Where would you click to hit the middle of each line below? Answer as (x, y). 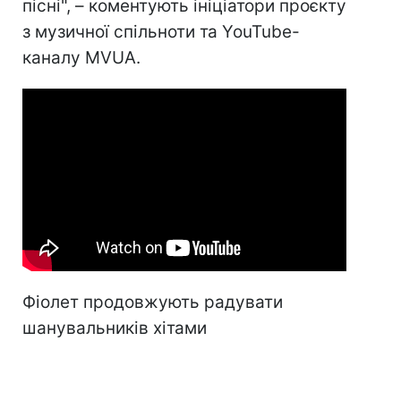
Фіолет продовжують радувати (153, 302)
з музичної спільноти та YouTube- (161, 32)
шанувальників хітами (115, 328)
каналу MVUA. (81, 58)
